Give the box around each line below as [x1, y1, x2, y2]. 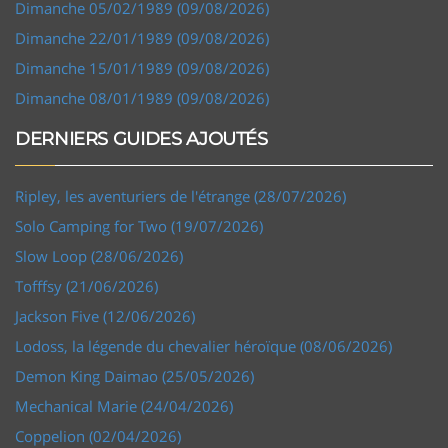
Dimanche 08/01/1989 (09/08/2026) [15, 87, 269, 108]
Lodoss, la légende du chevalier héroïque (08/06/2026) [15, 335, 392, 356]
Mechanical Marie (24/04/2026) [15, 395, 233, 416]
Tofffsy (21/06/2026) [15, 275, 158, 296]
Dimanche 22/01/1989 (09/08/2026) [15, 27, 269, 48]
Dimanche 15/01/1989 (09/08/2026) [15, 57, 269, 78]
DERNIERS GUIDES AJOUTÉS [15, 127, 268, 150]
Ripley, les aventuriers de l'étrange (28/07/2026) [15, 185, 346, 206]
